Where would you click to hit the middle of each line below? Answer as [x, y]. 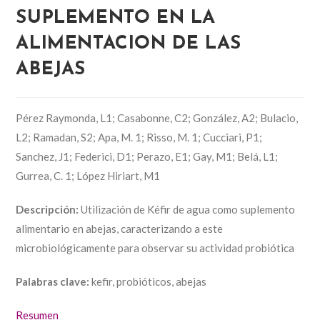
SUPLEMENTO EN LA [116, 18]
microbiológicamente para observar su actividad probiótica [155, 248]
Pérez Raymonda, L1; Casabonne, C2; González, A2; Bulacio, [157, 118]
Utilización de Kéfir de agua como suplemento [187, 209]
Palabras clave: [53, 281]
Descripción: [47, 209]
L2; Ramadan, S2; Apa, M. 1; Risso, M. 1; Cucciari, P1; [139, 137]
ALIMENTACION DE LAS [129, 44]
